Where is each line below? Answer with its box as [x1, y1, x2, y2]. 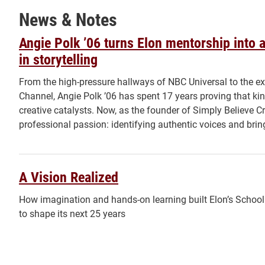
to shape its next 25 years [19, 206, 125, 219]
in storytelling [19, 50, 98, 69]
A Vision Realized [19, 167, 118, 186]
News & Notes [19, 7, 117, 31]
